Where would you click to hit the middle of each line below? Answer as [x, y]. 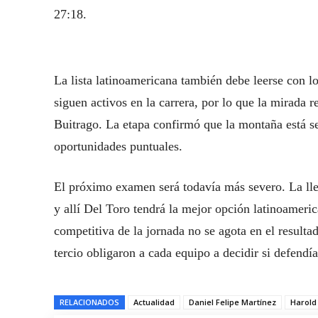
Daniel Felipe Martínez [232, 302]
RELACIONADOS [89, 302]
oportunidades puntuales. [118, 147]
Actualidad [154, 302]
